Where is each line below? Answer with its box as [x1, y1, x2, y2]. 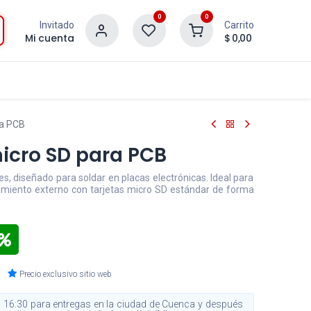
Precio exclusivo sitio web [19, 269, 112, 279]
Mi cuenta [24, 31, 74, 45]
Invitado [39, 19, 74, 31]
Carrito [224, 19, 254, 31]
